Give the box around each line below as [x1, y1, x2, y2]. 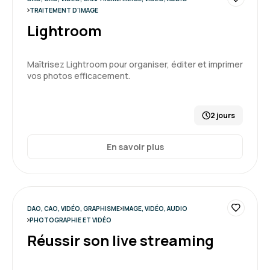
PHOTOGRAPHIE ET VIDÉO [29, 216, 111, 224]
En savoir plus [106, 141, 164, 152]
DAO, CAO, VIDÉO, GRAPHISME [27, 204, 120, 213]
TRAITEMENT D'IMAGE [29, 6, 98, 14]
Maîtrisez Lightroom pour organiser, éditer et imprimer [27, 58, 243, 70]
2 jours [210, 110, 235, 121]
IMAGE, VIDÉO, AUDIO [122, 204, 187, 213]
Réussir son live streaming [27, 230, 214, 250]
